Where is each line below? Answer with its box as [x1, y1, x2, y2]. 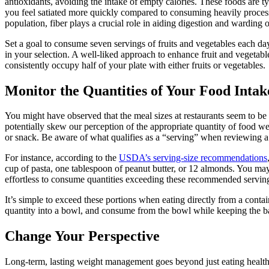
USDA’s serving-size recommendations [119, 153, 267, 163]
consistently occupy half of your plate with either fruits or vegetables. [5, 59, 265, 70]
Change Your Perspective [5, 228, 160, 244]
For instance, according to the [5, 153, 119, 163]
